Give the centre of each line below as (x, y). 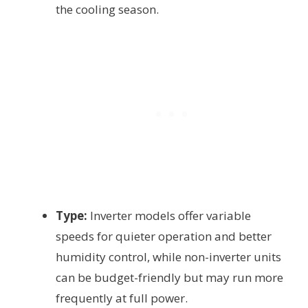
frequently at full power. (122, 298)
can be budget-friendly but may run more (169, 277)
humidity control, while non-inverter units (168, 256)
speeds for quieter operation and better (164, 236)
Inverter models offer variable (169, 215)
